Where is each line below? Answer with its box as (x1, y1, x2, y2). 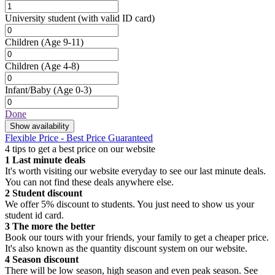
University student (5, 13, 76, 24)
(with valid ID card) (78, 13, 155, 24)
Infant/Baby (5, 85, 51, 96)
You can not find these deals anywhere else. (5, 177, 174, 188)
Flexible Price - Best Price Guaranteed (5, 133, 153, 144)
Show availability (10, 122, 69, 131)
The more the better (10, 221, 95, 232)
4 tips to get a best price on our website (5, 144, 155, 155)
